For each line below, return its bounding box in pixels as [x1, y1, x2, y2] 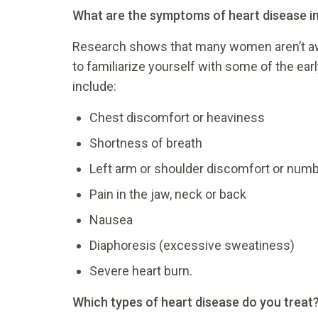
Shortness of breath [89, 136, 202, 151]
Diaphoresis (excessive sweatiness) [89, 238, 295, 253]
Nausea [89, 212, 133, 228]
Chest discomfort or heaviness [89, 110, 265, 126]
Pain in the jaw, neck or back [89, 187, 246, 202]
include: [72, 79, 116, 94]
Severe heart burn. [89, 263, 192, 279]
